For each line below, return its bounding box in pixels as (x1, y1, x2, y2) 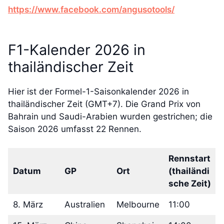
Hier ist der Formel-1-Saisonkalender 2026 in (8, 86, 189, 96)
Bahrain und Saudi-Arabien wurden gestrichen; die (8, 111, 212, 121)
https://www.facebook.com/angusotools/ (8, 4, 174, 14)
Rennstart (168, 153, 210, 163)
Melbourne (116, 199, 159, 209)
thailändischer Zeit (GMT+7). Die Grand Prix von (8, 98, 200, 109)
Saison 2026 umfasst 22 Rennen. (8, 123, 141, 134)
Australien (64, 199, 105, 209)
